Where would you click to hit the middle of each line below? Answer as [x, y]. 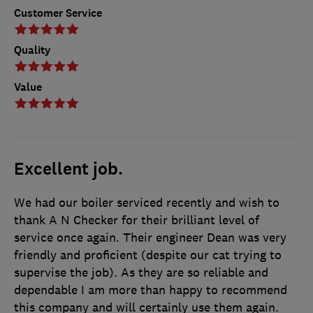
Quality [32, 50]
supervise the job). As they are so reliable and [141, 273]
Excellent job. [68, 169]
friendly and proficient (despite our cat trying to [148, 255]
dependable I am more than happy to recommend [151, 290]
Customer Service [58, 13]
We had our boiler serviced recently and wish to [147, 203]
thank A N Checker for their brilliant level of [137, 220]
